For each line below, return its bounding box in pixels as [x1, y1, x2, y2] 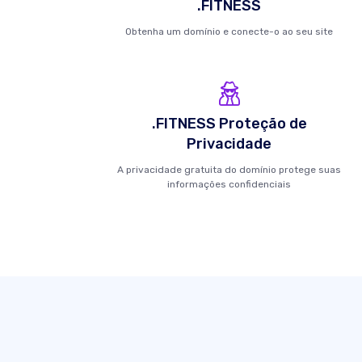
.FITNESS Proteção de [151, 115, 307, 133]
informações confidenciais [167, 179, 292, 190]
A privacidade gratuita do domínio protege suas [117, 164, 342, 175]
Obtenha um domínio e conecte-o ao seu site [125, 26, 334, 37]
